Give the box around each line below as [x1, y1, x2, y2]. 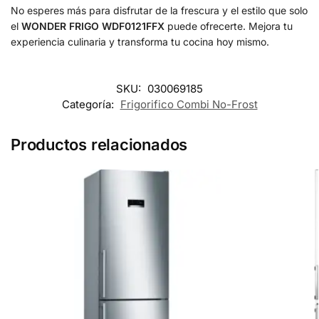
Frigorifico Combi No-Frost [120, 97, 258, 111]
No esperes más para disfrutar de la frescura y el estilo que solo [11, 4, 308, 17]
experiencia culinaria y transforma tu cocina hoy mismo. [11, 36, 269, 48]
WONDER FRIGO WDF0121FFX [21, 20, 164, 33]
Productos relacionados [11, 135, 188, 154]
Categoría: [61, 97, 117, 111]
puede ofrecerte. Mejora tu [164, 20, 293, 33]
